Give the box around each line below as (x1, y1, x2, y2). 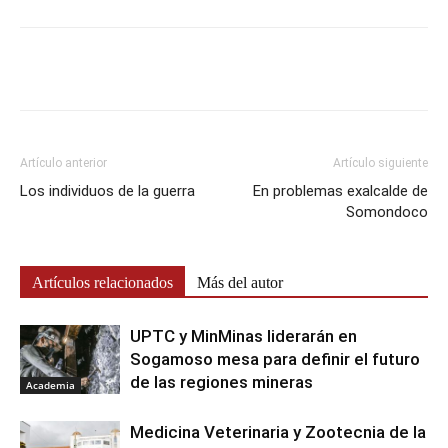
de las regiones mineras (130, 372, 313, 393)
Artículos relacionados (32, 274, 173, 292)
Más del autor (197, 274, 283, 292)
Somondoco (346, 203, 428, 222)
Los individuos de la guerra (20, 182, 195, 201)
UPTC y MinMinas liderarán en (130, 326, 357, 347)
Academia (26, 378, 75, 393)
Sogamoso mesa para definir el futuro (130, 349, 420, 370)
